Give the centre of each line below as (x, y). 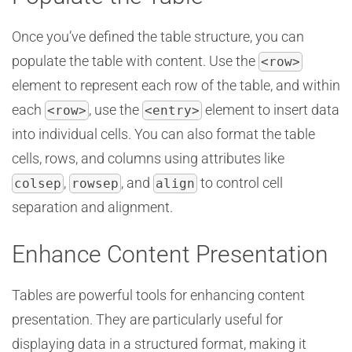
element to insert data (271, 110)
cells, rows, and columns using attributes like (148, 158)
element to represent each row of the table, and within (176, 85)
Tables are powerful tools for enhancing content (158, 295)
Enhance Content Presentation (170, 254)
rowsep (95, 183)
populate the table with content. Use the (135, 61)
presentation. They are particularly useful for (147, 319)
